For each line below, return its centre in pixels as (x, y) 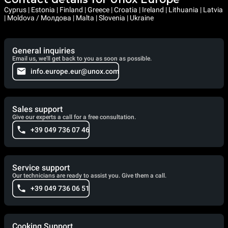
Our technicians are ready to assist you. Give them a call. (89, 176)
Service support (41, 168)
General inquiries (44, 51)
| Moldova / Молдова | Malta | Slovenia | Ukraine (79, 18)
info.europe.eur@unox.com (75, 72)
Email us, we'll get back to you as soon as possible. (82, 59)
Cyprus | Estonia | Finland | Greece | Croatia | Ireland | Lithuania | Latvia (113, 10)
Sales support (37, 109)
